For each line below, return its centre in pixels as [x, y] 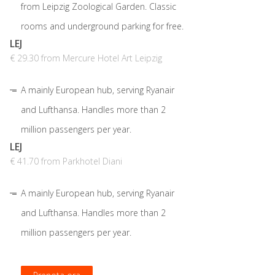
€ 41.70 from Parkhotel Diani [66, 161]
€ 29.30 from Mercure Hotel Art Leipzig [86, 58]
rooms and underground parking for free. [102, 26]
